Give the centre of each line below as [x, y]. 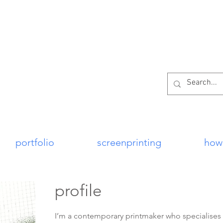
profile [78, 191]
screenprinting [129, 142]
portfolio [35, 142]
